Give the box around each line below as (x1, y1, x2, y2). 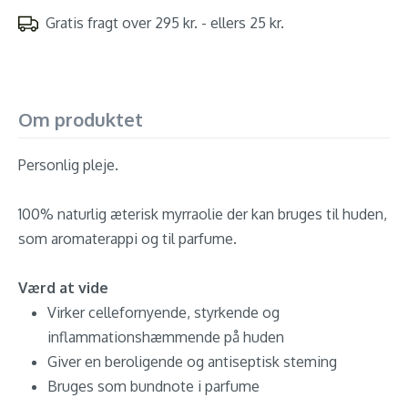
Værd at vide (18, 279, 108, 297)
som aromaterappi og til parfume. (18, 229, 237, 248)
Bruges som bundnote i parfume (47, 377, 260, 395)
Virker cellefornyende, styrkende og (47, 303, 280, 321)
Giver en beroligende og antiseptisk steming (47, 352, 337, 371)
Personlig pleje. (18, 156, 118, 174)
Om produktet (18, 107, 143, 131)
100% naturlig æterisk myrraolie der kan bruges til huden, (18, 205, 387, 223)
